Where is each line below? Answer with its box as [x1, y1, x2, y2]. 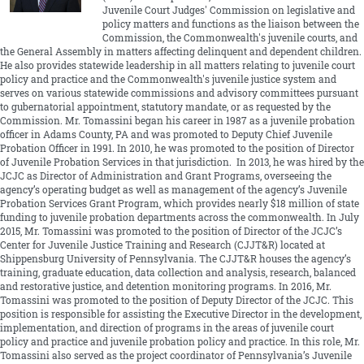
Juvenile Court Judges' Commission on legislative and [102, 4, 355, 17]
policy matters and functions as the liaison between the [102, 18, 359, 31]
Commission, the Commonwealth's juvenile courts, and [102, 32, 357, 45]
